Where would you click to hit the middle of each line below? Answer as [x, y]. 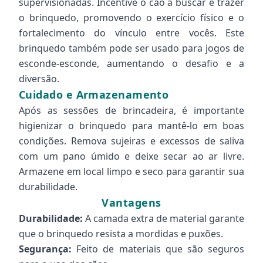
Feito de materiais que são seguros [158, 249]
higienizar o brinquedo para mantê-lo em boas [131, 126]
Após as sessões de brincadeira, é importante [131, 110]
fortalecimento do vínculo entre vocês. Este [131, 33]
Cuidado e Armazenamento [94, 95]
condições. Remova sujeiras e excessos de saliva [131, 141]
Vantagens [131, 203]
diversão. [39, 79]
